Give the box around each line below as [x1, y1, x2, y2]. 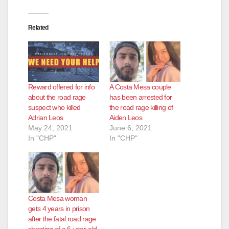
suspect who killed [28, 103, 81, 112]
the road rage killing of [109, 103, 173, 112]
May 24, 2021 [28, 124, 73, 132]
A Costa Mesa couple [109, 83, 171, 91]
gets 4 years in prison [28, 204, 90, 213]
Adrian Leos [28, 113, 63, 122]
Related [28, 24, 49, 31]
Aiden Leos [109, 113, 142, 122]
